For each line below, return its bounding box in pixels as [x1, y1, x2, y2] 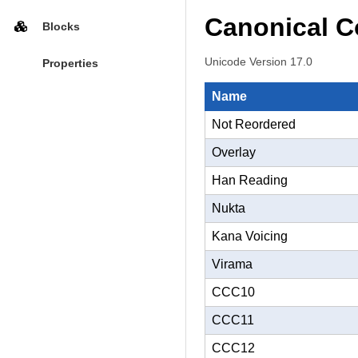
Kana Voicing [212, 229, 288, 243]
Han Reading [212, 173, 288, 187]
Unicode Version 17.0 [205, 55, 312, 68]
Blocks [42, 19, 80, 33]
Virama [212, 257, 253, 271]
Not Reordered [212, 117, 296, 131]
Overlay [212, 145, 256, 159]
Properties [42, 57, 98, 70]
